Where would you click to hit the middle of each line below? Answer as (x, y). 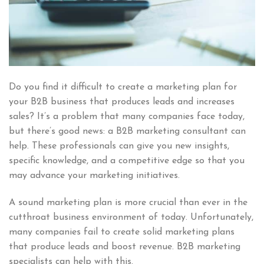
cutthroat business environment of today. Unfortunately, (131, 217)
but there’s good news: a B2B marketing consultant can (127, 132)
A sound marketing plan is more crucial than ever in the (128, 202)
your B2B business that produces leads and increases (122, 102)
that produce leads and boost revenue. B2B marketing (125, 247)
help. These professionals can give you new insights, (119, 146)
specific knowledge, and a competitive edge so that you (127, 161)
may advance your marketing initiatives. (96, 176)
